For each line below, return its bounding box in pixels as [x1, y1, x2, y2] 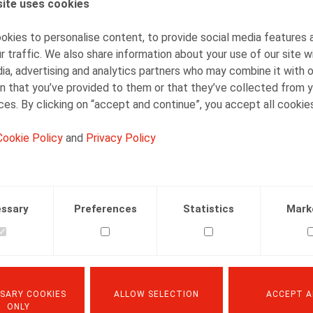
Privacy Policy [86, 131, 156, 145]
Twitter [78, 148, 119, 161]
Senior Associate [136, 20, 210, 31]
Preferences [73, 202, 137, 215]
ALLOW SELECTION [113, 289, 199, 299]
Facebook [49, 148, 105, 161]
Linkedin [108, 148, 158, 161]
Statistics [183, 202, 234, 215]
